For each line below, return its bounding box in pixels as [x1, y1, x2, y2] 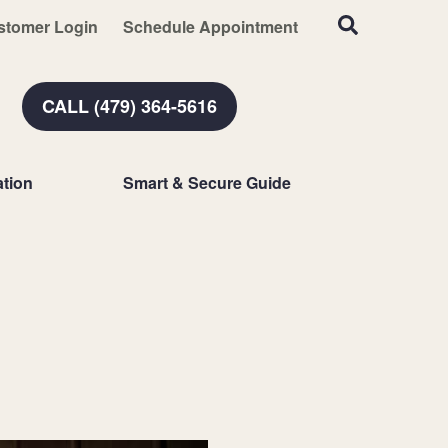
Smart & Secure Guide [122, 171, 291, 194]
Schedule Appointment [122, 14, 298, 38]
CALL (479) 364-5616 [41, 92, 217, 119]
